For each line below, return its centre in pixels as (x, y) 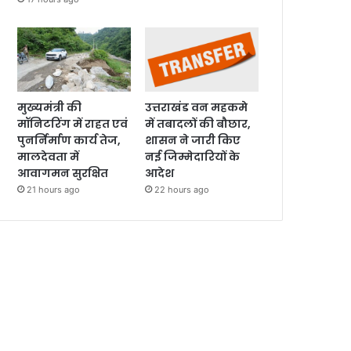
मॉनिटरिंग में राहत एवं (73, 123)
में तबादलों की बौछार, (198, 123)
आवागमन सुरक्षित (63, 173)
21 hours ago (54, 189)
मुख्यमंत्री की (50, 107)
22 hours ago (182, 189)
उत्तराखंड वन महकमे (197, 107)
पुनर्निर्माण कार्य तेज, (69, 140)
